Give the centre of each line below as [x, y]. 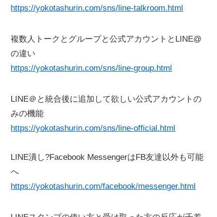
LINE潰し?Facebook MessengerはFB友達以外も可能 [107, 157]
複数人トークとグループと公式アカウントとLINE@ [106, 39]
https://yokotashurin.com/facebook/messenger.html [103, 186]
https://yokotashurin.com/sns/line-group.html [92, 68]
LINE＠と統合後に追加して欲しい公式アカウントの [106, 99]
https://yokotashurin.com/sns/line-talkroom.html [97, 8]
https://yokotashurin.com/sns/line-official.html [93, 128]
